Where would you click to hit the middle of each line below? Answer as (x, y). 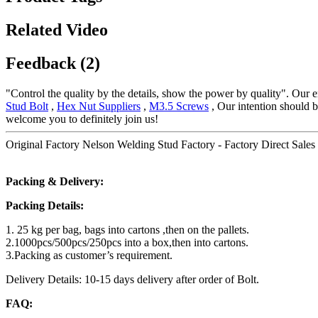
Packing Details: (45, 206)
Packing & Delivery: (55, 182)
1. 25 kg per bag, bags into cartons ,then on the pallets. (127, 230)
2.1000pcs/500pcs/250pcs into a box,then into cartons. (127, 243)
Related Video (57, 30)
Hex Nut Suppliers (99, 106)
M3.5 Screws (179, 106)
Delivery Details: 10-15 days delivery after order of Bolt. (132, 280)
